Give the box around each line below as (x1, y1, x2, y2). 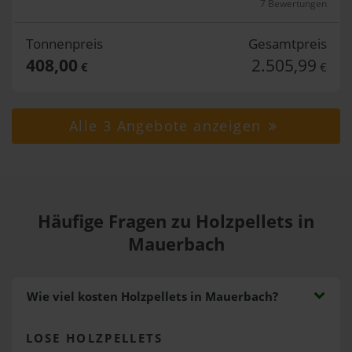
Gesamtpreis (247, 35, 327, 53)
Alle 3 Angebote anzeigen (68, 116, 266, 135)
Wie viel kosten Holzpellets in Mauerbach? (26, 288, 278, 305)
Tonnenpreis (25, 35, 103, 53)
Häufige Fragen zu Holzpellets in (38, 208, 314, 233)
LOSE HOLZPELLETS (25, 330, 163, 346)
